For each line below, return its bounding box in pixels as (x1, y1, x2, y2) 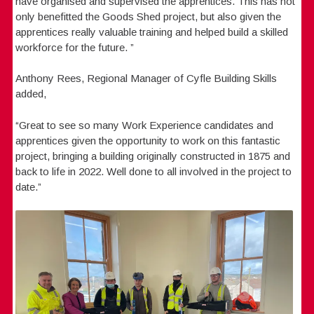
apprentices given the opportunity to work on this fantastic (15, 134, 281, 146)
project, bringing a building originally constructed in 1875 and (15, 149, 291, 162)
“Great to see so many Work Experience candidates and (15, 118, 274, 131)
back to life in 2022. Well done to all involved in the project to (15, 165, 292, 177)
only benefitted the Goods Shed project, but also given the (15, 10, 282, 22)
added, (15, 88, 47, 100)
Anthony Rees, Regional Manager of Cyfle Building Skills (15, 72, 278, 85)
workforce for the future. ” (15, 41, 137, 53)
